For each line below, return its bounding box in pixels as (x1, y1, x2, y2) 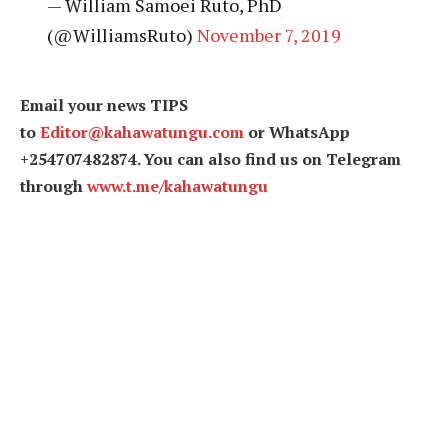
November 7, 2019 (196, 23, 341, 48)
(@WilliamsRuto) (46, 23, 197, 48)
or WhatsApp (244, 121, 350, 144)
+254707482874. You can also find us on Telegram (20, 148, 401, 171)
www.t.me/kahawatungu (87, 175, 268, 198)
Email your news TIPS (20, 94, 188, 117)
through (20, 175, 87, 198)
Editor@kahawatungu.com (40, 121, 244, 144)
